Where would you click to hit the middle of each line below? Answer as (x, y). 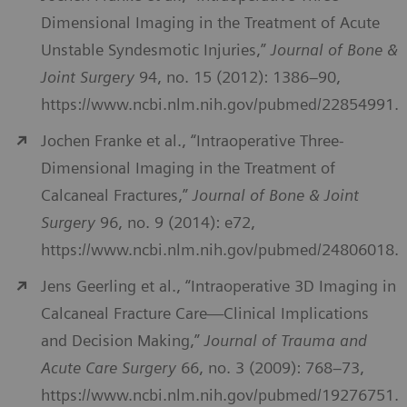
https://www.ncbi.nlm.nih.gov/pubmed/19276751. (220, 395)
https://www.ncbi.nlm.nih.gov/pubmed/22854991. (220, 104)
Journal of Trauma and (286, 341)
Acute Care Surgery (111, 368)
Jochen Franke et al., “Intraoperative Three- (193, 141)
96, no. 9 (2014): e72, (175, 223)
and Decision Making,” (123, 341)
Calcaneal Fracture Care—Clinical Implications (205, 313)
